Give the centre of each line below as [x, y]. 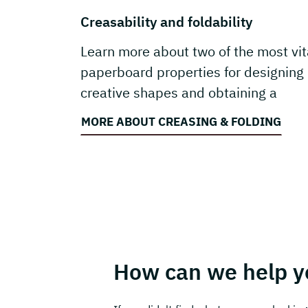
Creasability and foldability [166, 22]
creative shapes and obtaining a [179, 92]
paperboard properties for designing [192, 72]
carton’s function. [133, 113]
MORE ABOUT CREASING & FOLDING [181, 122]
